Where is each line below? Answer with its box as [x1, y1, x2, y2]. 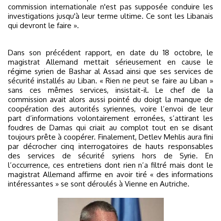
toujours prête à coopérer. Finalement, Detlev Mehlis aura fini [8, 132, 213, 142]
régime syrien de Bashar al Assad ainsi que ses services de [8, 67, 213, 76]
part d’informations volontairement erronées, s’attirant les [8, 113, 213, 123]
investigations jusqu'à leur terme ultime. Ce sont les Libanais [8, 11, 213, 21]
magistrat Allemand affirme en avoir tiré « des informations [8, 170, 213, 179]
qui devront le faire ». [8, 21, 79, 30]
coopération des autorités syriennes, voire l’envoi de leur [8, 104, 213, 113]
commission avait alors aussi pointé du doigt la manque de [8, 95, 213, 104]
